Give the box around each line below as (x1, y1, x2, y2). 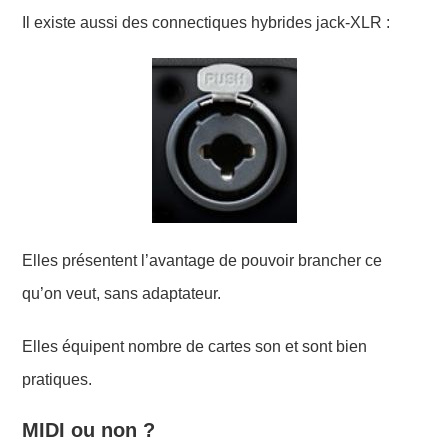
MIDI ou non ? (22, 418, 156, 441)
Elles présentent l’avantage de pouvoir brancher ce (22, 251, 383, 269)
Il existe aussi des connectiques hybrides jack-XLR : (22, 13, 391, 31)
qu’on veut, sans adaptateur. (22, 284, 222, 302)
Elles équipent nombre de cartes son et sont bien (22, 337, 368, 355)
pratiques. (22, 370, 93, 388)
